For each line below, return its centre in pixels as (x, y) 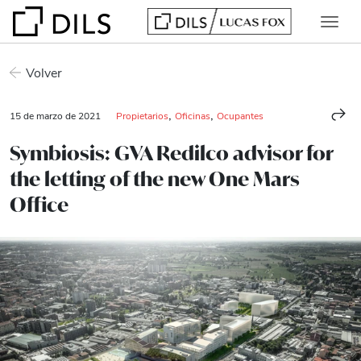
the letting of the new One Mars (155, 179)
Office (39, 205)
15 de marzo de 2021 (56, 115)
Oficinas (193, 115)
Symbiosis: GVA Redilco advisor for (171, 153)
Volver (44, 72)
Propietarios (142, 115)
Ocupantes (240, 115)
